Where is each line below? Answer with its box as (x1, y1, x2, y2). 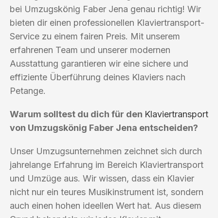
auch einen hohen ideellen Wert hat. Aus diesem (10, 200, 201, 211)
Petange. (10, 85, 46, 96)
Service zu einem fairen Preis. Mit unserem (10, 31, 180, 41)
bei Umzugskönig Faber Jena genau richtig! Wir (10, 3, 201, 14)
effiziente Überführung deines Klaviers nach (10, 72, 185, 82)
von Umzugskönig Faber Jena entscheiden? (10, 122, 198, 133)
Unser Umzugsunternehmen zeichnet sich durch (10, 145, 202, 156)
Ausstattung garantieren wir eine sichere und (10, 58, 188, 69)
